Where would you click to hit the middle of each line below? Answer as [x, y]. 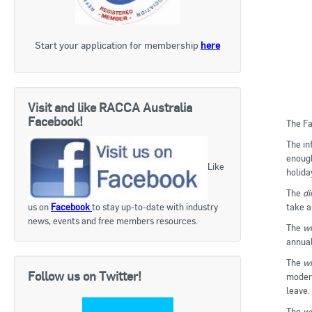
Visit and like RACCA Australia [110, 108]
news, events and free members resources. [113, 221]
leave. [298, 290]
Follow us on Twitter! [85, 276]
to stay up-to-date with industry [155, 207]
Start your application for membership [117, 45]
